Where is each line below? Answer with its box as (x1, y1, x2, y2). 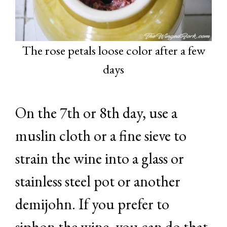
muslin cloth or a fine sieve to (15, 125, 186, 145)
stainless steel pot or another (15, 171, 180, 191)
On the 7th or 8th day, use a (15, 102, 177, 123)
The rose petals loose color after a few (22, 42, 205, 58)
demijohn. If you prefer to (15, 194, 169, 214)
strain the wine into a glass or (15, 148, 184, 168)
